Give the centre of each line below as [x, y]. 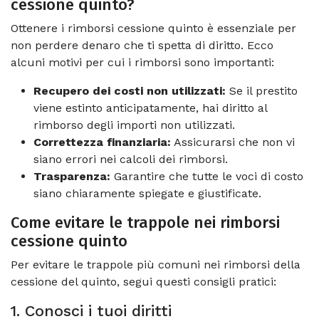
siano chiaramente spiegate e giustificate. [147, 193]
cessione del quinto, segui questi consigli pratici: [143, 281]
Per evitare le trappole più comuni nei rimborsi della [156, 264]
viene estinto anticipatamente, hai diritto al [150, 108]
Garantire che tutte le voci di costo [207, 176]
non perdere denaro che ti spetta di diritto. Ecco [142, 45]
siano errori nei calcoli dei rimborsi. [131, 159]
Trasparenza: [72, 176]
